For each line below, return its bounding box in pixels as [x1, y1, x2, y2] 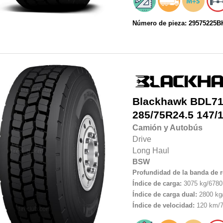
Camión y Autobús [132, 123, 203, 132]
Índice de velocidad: [132, 202, 195, 210]
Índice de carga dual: [132, 191, 197, 199]
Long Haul [132, 146, 169, 155]
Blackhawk [132, 96, 187, 108]
